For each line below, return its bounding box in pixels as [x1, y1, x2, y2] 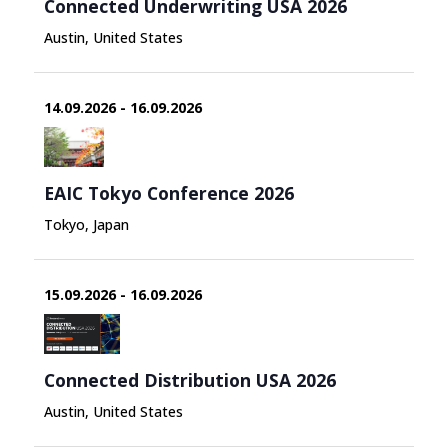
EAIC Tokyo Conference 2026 [43, 180, 294, 205]
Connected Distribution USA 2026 [43, 367, 336, 392]
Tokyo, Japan [43, 214, 129, 234]
